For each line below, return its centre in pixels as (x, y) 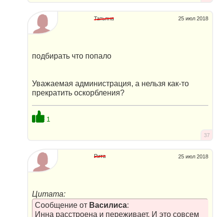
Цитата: (49, 194)
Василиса (108, 205)
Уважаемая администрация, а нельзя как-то (110, 84)
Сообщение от (62, 205)
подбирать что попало (72, 56)
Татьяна (104, 18)
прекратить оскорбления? (78, 93)
